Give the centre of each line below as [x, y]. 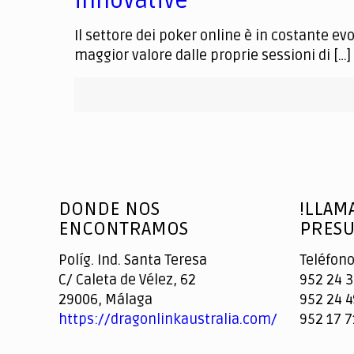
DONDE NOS [109, 209]
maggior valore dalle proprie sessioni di [203, 55]
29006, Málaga [106, 299]
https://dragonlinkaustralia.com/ [168, 319]
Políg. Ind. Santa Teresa [133, 260]
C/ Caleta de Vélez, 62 [128, 280]
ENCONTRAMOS [124, 229]
